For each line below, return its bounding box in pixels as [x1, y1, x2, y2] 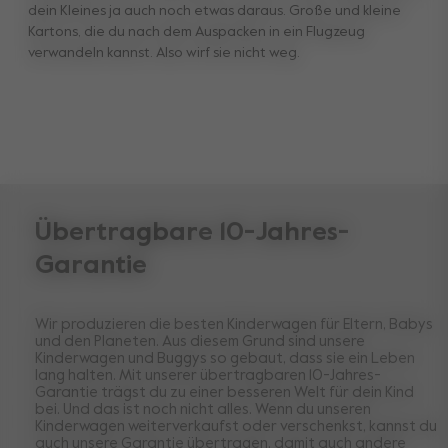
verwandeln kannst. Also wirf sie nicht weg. [28, 46, 300, 61]
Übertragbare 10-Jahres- [35, 220, 349, 247]
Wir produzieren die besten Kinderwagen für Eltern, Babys [35, 317, 433, 333]
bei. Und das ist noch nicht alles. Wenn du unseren [35, 402, 371, 418]
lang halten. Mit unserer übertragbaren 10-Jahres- [35, 368, 381, 384]
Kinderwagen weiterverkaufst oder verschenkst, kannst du [35, 419, 437, 435]
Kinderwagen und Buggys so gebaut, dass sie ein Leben [35, 351, 415, 367]
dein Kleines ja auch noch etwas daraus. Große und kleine [28, 4, 401, 19]
